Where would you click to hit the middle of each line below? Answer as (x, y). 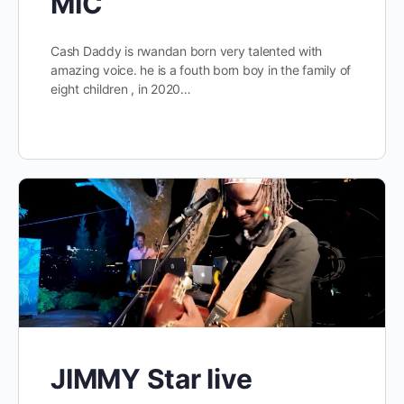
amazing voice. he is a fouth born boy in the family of (201, 70)
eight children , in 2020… (121, 89)
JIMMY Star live (151, 378)
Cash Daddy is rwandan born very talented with (187, 51)
